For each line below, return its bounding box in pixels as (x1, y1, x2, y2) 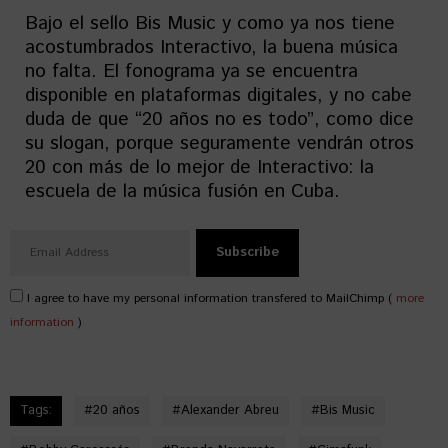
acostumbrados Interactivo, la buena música (25, 34, 398, 61)
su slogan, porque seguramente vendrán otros (25, 130, 414, 157)
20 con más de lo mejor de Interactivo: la (25, 154, 374, 181)
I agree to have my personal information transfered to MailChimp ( (23, 290, 396, 307)
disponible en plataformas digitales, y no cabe (25, 82, 412, 109)
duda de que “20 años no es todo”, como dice (25, 106, 414, 133)
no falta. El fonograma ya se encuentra (25, 58, 358, 85)
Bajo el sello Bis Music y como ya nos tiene (25, 10, 395, 37)
